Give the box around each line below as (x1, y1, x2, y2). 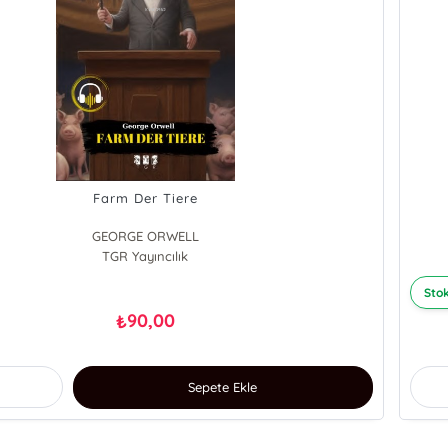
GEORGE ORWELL (91, 228, 199, 245)
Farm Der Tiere (92, 190, 198, 207)
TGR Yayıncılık (102, 248, 189, 265)
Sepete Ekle (188, 379, 258, 396)
